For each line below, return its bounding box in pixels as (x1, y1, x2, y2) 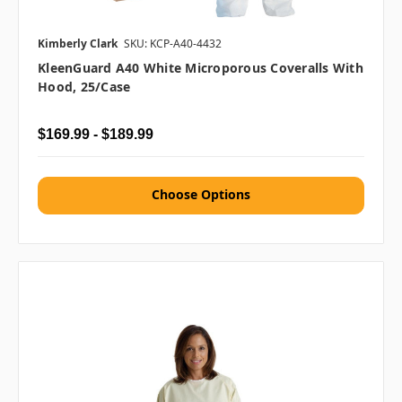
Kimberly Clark (38, 36, 118, 52)
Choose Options (152, 185, 250, 203)
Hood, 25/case (38, 78, 131, 96)
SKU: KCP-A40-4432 (124, 36, 222, 52)
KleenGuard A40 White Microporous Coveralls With (38, 59, 363, 77)
